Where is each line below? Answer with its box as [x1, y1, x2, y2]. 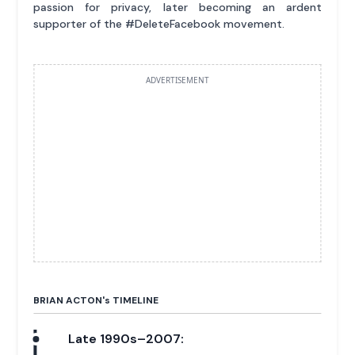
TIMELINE [110, 294, 159, 307]
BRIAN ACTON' [33, 294, 105, 307]
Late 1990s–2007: [68, 330, 185, 347]
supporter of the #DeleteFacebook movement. [33, 17, 285, 31]
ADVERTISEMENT [146, 74, 209, 86]
